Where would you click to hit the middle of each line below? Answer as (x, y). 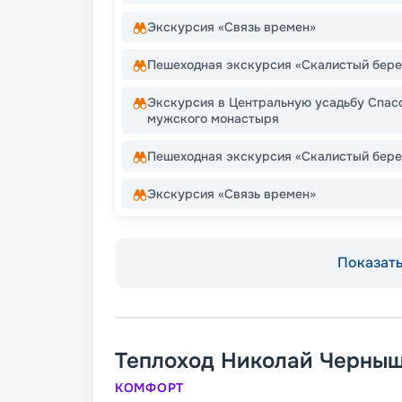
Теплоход (165, 361)
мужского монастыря (213, 119)
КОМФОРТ (149, 388)
